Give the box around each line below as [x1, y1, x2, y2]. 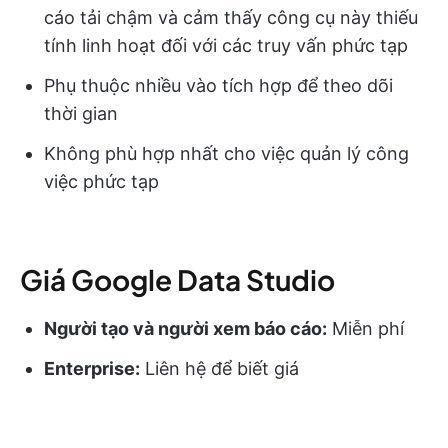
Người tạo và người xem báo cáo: [44, 318, 327, 339]
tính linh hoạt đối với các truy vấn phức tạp [44, 35, 408, 56]
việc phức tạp [44, 171, 159, 192]
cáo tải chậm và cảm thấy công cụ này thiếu [44, 7, 418, 28]
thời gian [44, 103, 118, 124]
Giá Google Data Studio [20, 262, 335, 297]
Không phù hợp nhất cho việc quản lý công [44, 143, 409, 164]
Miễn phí [327, 318, 404, 339]
